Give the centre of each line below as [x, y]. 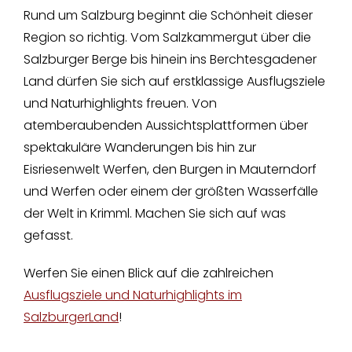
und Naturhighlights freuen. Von [120, 104]
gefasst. [48, 236]
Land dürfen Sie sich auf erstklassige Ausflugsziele [174, 82]
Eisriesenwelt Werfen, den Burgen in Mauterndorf [170, 170]
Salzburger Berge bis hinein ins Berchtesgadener [170, 60]
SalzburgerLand [71, 317]
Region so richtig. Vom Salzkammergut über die [167, 38]
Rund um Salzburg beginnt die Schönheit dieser [168, 16]
